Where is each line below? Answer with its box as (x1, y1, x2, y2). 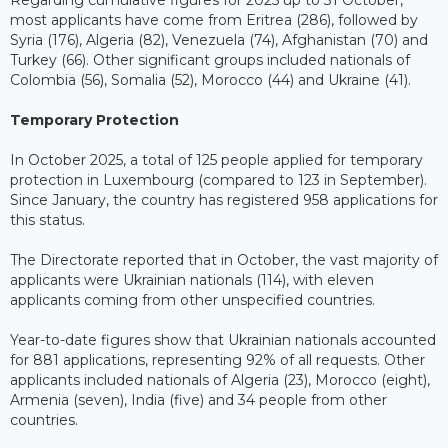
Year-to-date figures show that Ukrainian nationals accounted (10, 331, 436, 350)
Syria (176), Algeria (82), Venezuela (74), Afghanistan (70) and (10, 31, 428, 50)
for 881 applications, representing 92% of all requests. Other (10, 351, 425, 370)
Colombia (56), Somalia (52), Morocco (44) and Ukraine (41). (10, 71, 411, 90)
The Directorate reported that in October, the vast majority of (10, 251, 438, 270)
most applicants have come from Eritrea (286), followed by (10, 11, 418, 30)
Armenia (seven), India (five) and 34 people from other (10, 391, 387, 410)
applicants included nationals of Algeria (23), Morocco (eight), (10, 371, 430, 390)
